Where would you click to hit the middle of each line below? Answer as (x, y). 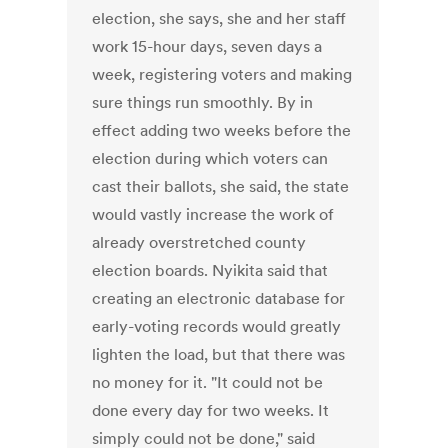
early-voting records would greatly (217, 326)
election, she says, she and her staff (219, 18)
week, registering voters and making (222, 74)
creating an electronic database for (219, 298)
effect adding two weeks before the (222, 130)
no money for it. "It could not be (208, 382)
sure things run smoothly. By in (203, 102)
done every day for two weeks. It (211, 410)
